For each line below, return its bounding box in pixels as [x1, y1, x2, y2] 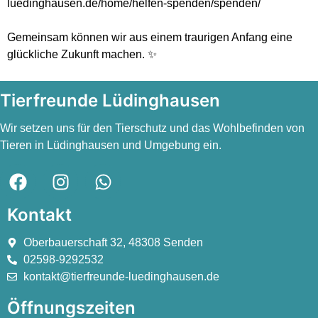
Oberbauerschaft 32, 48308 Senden [23, 236, 203, 249]
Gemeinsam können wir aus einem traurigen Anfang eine [7, 31, 292, 43]
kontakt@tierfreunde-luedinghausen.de [23, 270, 219, 283]
